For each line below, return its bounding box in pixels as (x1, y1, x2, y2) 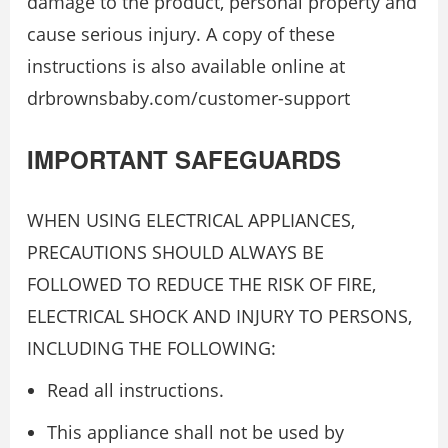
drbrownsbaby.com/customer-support (27, 86, 350, 110)
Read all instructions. (47, 378, 224, 402)
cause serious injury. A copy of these (27, 22, 335, 46)
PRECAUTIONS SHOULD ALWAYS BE (27, 240, 324, 264)
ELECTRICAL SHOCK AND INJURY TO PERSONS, (27, 304, 412, 328)
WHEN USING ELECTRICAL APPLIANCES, (27, 208, 355, 232)
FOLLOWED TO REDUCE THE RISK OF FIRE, (27, 272, 376, 296)
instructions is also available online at (27, 54, 345, 78)
